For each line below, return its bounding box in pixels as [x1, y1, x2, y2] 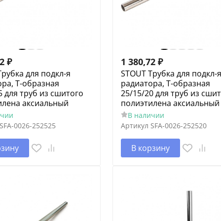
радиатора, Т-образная [120, 77, 210, 89]
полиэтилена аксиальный [120, 97, 220, 109]
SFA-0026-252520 [150, 120, 207, 130]
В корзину [131, 142, 170, 153]
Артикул [120, 120, 148, 130]
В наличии [127, 110, 164, 120]
